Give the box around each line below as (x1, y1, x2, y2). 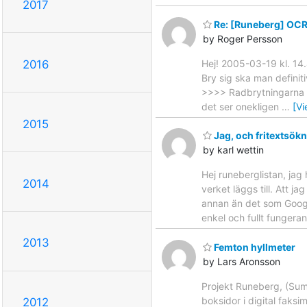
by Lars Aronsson (203, 255, 280, 267)
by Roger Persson (203, 32, 282, 45)
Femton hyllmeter (212, 241, 295, 253)
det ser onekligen (201, 100, 282, 112)
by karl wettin (203, 144, 264, 156)
